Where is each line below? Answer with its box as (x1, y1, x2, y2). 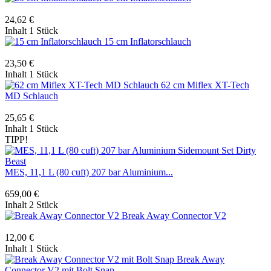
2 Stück (29, 199, 58, 210)
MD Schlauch (5, 90, 58, 101)
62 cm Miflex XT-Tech (161, 79, 249, 90)
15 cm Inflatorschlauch (104, 36, 191, 47)
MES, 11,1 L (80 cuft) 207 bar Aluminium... (5, 166, 173, 177)
